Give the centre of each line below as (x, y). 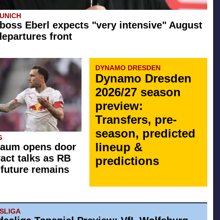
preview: (119, 106)
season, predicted (145, 133)
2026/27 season (138, 92)
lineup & (119, 147)
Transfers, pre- (136, 119)
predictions (127, 161)
